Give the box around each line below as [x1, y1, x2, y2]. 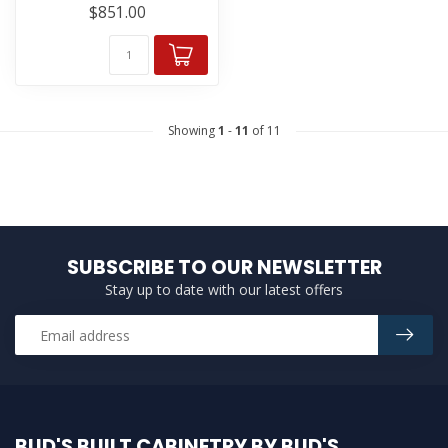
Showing [167, 122, 218, 139]
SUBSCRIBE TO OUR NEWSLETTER [66, 253, 382, 281]
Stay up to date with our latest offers [105, 280, 343, 299]
